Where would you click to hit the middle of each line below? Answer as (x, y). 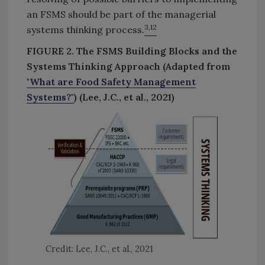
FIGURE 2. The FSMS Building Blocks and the (132, 51)
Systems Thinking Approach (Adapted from (128, 66)
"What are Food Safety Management (111, 81)
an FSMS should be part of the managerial (121, 14)
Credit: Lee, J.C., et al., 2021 (90, 249)
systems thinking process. (85, 29)
